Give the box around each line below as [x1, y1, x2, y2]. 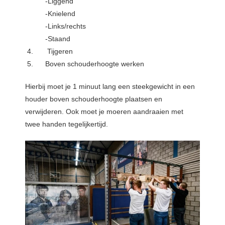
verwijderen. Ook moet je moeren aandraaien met [25, 107, 183, 116]
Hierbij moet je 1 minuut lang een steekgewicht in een [25, 82, 195, 91]
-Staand [45, 35, 71, 43]
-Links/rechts [45, 22, 86, 31]
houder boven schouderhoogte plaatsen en [25, 95, 162, 103]
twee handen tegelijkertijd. [25, 120, 108, 129]
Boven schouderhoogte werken [45, 60, 145, 68]
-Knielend [45, 10, 76, 18]
